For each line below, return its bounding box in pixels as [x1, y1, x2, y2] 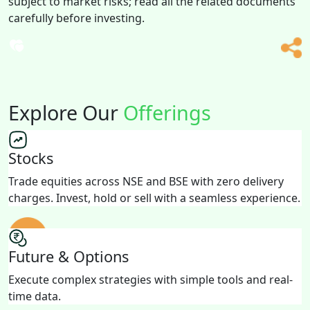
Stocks [8, 147, 53, 168]
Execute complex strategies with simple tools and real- [8, 271, 293, 287]
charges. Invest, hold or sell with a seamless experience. [8, 190, 300, 206]
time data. [8, 288, 61, 304]
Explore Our [8, 98, 123, 126]
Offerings [123, 98, 211, 126]
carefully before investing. [8, 10, 145, 26]
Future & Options [8, 246, 129, 266]
